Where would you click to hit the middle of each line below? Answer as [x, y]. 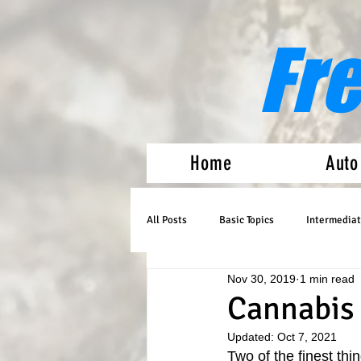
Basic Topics [247, 220]
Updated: [252, 337]
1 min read [327, 278]
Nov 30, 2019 [261, 278]
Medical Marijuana [222, 284]
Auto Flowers [328, 284]
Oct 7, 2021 [307, 337]
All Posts [167, 220]
